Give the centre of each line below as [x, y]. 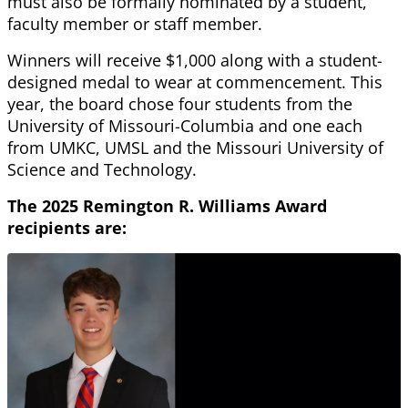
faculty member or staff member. [135, 24]
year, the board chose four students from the [180, 104]
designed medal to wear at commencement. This [195, 82]
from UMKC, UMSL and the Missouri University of [195, 148]
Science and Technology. [102, 170]
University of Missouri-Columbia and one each [185, 126]
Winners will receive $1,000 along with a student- [195, 61]
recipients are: [67, 228]
